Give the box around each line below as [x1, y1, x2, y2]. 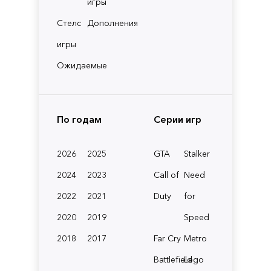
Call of [154, 169, 179, 180]
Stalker [184, 148, 210, 159]
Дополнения [87, 17, 138, 28]
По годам [57, 113, 102, 125]
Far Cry [154, 232, 181, 244]
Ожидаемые [57, 59, 107, 71]
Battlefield [154, 253, 192, 265]
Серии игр [154, 113, 201, 125]
